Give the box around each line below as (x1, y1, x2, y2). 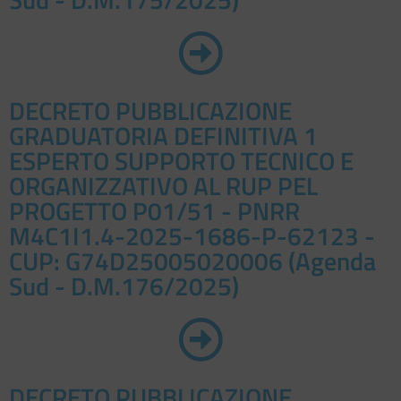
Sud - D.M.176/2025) (9, 267, 239, 306)
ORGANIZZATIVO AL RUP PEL (9, 166, 318, 206)
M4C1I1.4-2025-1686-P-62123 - (9, 217, 375, 256)
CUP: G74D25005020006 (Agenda (9, 242, 376, 281)
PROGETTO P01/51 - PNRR (9, 192, 300, 231)
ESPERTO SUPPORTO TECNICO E (9, 141, 354, 181)
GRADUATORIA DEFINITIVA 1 (9, 116, 318, 156)
